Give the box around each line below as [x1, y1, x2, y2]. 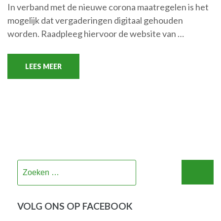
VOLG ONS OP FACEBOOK [17, 200, 133, 212]
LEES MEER [25, 62, 62, 71]
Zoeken [135, 160, 165, 171]
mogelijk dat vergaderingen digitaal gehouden [7, 14, 183, 26]
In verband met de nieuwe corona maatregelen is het [7, 1, 209, 12]
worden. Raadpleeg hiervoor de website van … [7, 28, 184, 39]
